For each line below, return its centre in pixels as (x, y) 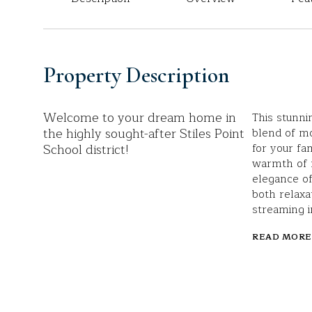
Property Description (136, 75)
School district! (86, 150)
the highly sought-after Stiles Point (144, 134)
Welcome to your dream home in (140, 118)
